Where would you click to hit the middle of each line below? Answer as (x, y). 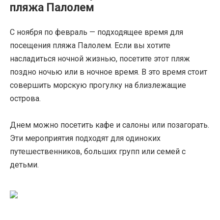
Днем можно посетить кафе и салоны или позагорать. (110, 125)
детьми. (24, 165)
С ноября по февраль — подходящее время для (96, 32)
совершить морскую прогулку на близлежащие (98, 85)
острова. (25, 99)
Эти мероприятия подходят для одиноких (85, 138)
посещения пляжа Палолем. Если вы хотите (90, 46)
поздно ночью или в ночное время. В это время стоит (109, 72)
